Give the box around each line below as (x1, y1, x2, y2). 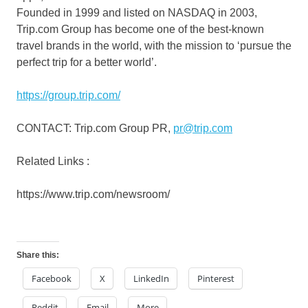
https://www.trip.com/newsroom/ (16, 188, 170, 200)
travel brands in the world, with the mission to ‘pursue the (16, 39, 291, 52)
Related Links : (16, 155, 89, 167)
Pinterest (197, 272, 234, 285)
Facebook (32, 272, 71, 285)
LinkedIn (133, 272, 169, 285)
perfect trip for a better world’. (16, 56, 157, 68)
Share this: (16, 250, 59, 260)
